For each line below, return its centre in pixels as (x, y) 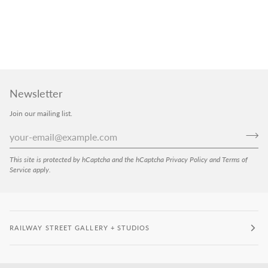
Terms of (235, 159)
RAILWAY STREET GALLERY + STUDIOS (80, 228)
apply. (41, 170)
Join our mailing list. (41, 113)
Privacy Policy (187, 159)
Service (20, 170)
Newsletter (36, 93)
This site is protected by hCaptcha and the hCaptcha (88, 159)
